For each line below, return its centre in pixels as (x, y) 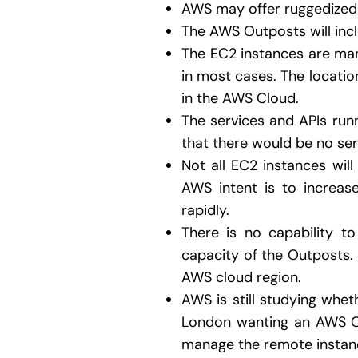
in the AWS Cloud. (240, 98)
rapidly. (205, 210)
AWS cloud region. (241, 277)
